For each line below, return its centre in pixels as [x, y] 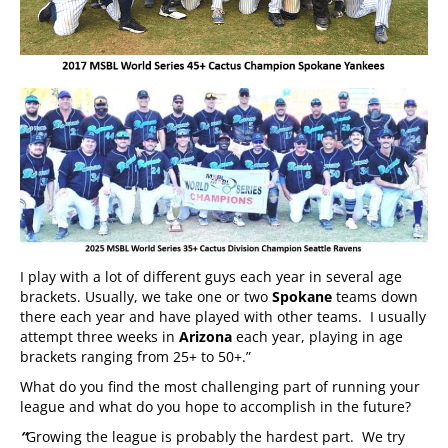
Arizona [207, 336]
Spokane [304, 296]
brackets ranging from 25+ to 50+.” [135, 356]
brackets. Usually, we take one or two [146, 296]
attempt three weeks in [99, 336]
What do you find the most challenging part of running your [220, 386]
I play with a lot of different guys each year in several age [211, 276]
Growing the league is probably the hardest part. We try [215, 436]
